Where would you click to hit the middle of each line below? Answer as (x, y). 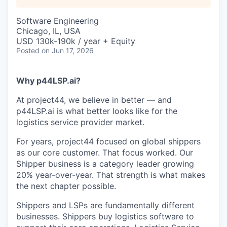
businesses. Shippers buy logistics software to (105, 216)
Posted (28, 50)
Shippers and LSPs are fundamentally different (105, 205)
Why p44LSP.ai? (48, 81)
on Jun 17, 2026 (68, 50)
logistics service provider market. (80, 122)
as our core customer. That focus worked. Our (105, 153)
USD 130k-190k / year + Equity (76, 41)
